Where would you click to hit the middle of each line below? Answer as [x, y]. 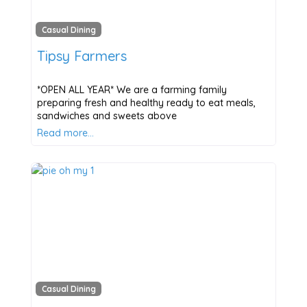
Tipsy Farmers [82, 56]
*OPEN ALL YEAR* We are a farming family [132, 89]
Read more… [65, 133]
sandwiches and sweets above [107, 115]
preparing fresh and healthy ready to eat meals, [146, 102]
